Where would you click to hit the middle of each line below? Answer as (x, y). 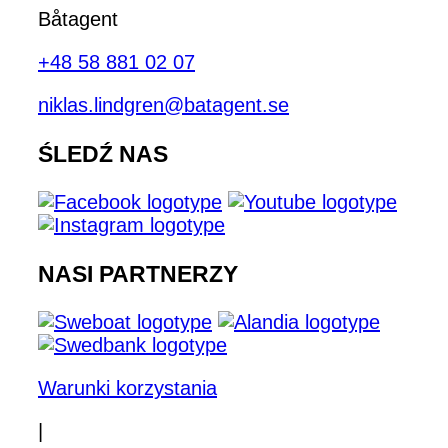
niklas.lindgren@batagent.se (163, 105)
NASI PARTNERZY (138, 273)
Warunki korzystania (127, 388)
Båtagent (78, 19)
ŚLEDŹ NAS (103, 153)
